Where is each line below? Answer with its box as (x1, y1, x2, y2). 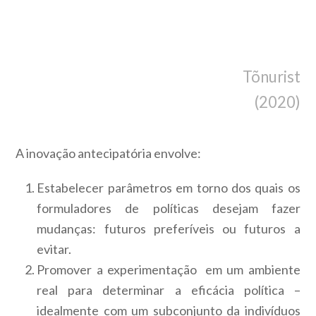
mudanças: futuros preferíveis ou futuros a (37, 220, 300, 236)
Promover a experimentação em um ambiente (37, 261, 300, 277)
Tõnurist (70, 66, 300, 86)
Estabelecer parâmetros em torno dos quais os (37, 179, 300, 195)
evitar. (37, 241, 72, 257)
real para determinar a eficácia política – (37, 281, 300, 298)
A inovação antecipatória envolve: (16, 145, 202, 161)
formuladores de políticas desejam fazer (37, 200, 300, 216)
